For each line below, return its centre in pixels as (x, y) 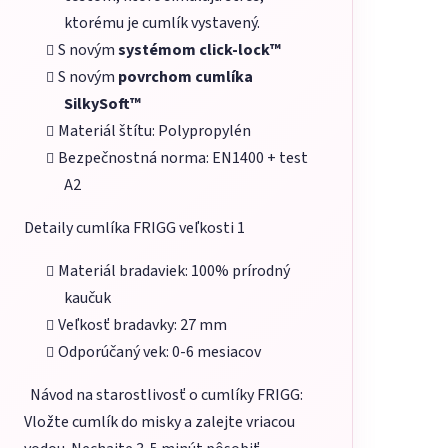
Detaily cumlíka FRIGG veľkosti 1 (134, 228)
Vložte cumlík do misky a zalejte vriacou (159, 422)
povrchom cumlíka (185, 77)
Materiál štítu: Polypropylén (154, 131)
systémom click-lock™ (199, 50)
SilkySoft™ (102, 104)
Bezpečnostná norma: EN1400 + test (183, 158)
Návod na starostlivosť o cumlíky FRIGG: (163, 395)
